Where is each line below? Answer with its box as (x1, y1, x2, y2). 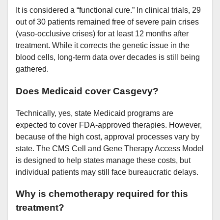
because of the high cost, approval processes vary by (16, 132, 199, 141)
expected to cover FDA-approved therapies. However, (16, 120, 202, 129)
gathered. (16, 65, 49, 74)
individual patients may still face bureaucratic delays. (16, 167, 198, 176)
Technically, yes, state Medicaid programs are (16, 109, 173, 117)
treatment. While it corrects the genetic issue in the (16, 41, 190, 50)
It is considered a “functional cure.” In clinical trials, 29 (16, 6, 201, 15)
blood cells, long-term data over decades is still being (16, 53, 200, 62)
